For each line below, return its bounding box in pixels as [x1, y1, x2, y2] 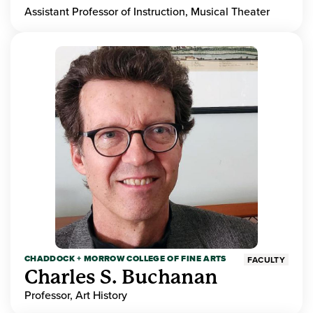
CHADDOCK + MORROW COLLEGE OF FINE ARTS [24, 252, 226, 265]
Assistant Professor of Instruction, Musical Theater [24, 3, 270, 20]
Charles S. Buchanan [24, 265, 218, 289]
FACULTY [247, 254, 285, 266]
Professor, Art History [24, 287, 127, 303]
